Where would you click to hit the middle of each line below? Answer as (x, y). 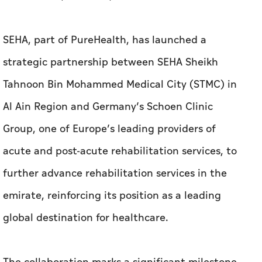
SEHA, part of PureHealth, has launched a (105, 40)
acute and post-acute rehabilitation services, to (120, 151)
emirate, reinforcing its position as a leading (112, 196)
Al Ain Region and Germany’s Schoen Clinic (108, 107)
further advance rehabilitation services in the (115, 174)
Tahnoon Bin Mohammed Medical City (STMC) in (120, 85)
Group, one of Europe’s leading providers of (109, 129)
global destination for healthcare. (86, 218)
